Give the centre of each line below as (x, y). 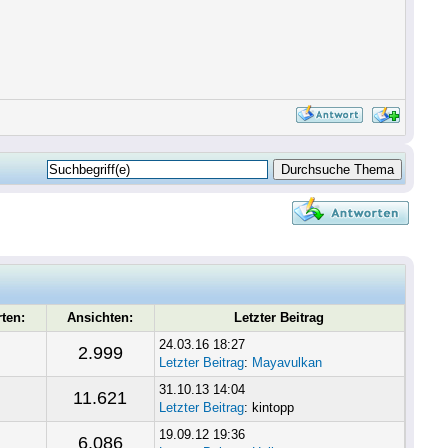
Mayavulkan (286, 362)
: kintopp (268, 407)
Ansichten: (100, 317)
